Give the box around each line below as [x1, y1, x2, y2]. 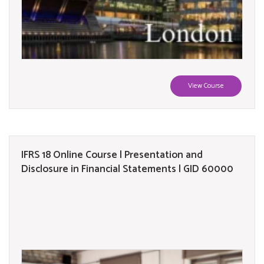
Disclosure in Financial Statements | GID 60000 [21, 160, 233, 177]
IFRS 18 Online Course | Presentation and [21, 146, 203, 163]
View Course [188, 80, 224, 91]
